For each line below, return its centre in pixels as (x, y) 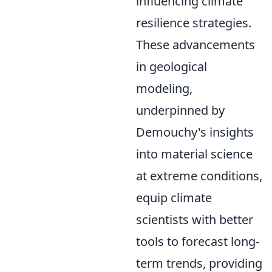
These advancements (195, 45)
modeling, (164, 88)
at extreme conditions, (199, 176)
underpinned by (180, 110)
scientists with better (195, 219)
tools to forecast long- (198, 241)
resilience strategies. (194, 23)
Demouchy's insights (195, 132)
